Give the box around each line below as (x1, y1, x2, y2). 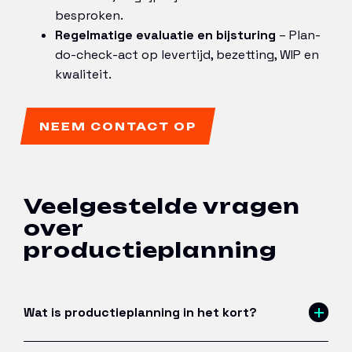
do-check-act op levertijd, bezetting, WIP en (55, 46, 319, 63)
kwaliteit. (55, 65, 112, 82)
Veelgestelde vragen (24, 192, 300, 218)
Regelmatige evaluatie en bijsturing (55, 26, 276, 43)
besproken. (55, 6, 123, 24)
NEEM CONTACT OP (39, 119, 196, 133)
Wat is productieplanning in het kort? (24, 304, 257, 321)
